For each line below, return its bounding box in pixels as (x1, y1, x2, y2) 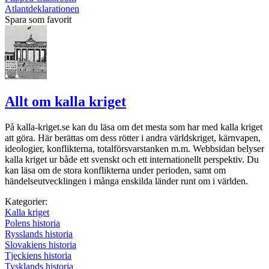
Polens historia (5, 217, 60, 228)
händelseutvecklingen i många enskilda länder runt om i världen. (5, 175, 248, 186)
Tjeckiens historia (5, 250, 71, 261)
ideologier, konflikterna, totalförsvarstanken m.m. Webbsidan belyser (5, 143, 264, 154)
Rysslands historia (5, 228, 73, 239)
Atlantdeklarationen (5, 3, 79, 14)
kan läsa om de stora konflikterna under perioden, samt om (5, 165, 226, 175)
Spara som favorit (5, 14, 71, 25)
